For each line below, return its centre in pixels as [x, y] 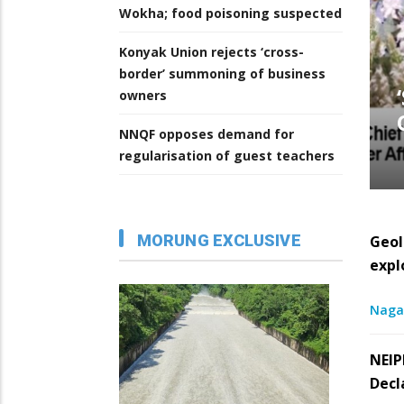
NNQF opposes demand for [207, 134]
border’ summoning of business [222, 74]
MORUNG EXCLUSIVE [219, 240]
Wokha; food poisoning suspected [230, 14]
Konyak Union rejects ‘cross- [211, 52]
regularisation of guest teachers [227, 156]
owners [143, 96]
